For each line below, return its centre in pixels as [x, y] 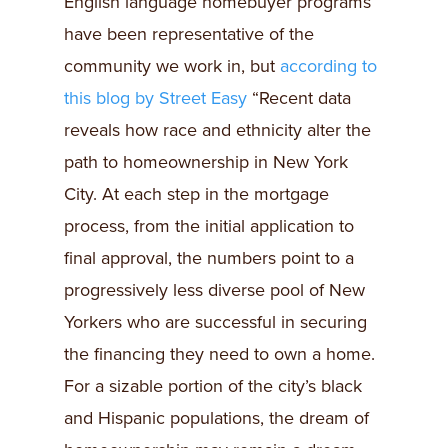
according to [328, 66]
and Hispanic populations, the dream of [216, 418]
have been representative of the [189, 34]
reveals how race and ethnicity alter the [217, 130]
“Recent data [299, 98]
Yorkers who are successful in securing [215, 322]
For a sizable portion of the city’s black [213, 386]
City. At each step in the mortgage [196, 194]
